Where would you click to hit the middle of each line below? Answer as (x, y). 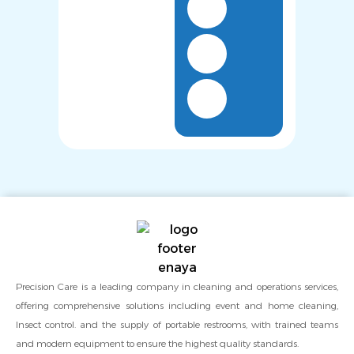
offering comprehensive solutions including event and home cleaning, (177, 305)
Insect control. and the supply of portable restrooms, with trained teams (177, 324)
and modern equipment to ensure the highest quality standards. (157, 343)
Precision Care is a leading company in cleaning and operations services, (177, 286)
